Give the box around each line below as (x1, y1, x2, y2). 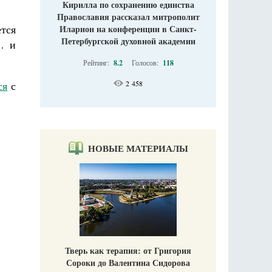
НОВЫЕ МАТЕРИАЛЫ (87, 141, 188, 155)
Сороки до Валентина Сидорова (66, 256, 190, 270)
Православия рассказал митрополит (56, 10, 200, 24)
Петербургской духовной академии (61, 35, 195, 48)
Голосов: (131, 58, 160, 68)
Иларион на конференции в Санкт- (59, 22, 197, 36)
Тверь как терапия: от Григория (65, 244, 191, 257)
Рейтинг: (83, 58, 111, 68)
